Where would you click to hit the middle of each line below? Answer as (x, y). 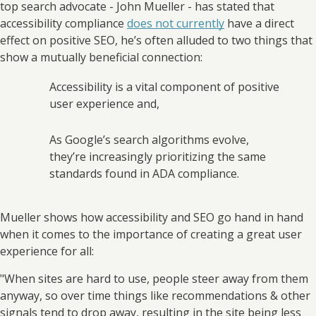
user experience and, (106, 103)
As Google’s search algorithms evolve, (149, 140)
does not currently (176, 24)
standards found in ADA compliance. (146, 174)
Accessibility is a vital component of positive (164, 86)
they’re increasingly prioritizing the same (158, 157)
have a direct (259, 24)
